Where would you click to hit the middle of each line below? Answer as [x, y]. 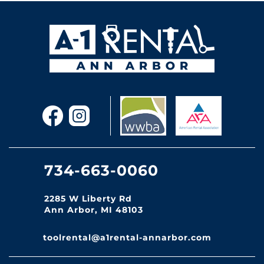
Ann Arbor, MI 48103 [94, 210]
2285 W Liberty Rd [88, 199]
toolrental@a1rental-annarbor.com [127, 238]
